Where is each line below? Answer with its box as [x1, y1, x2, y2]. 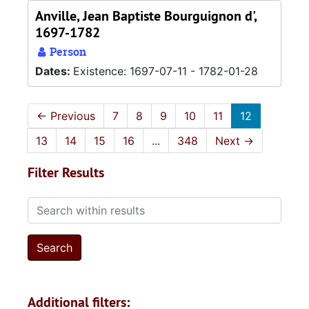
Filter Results [28, 163, 104, 181]
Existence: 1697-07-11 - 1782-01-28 [73, 64, 258, 78]
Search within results [27, 198, 135, 212]
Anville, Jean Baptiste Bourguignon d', [35, 7, 257, 25]
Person [47, 44, 86, 59]
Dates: [35, 64, 73, 78]
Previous [47, 109, 95, 123]
